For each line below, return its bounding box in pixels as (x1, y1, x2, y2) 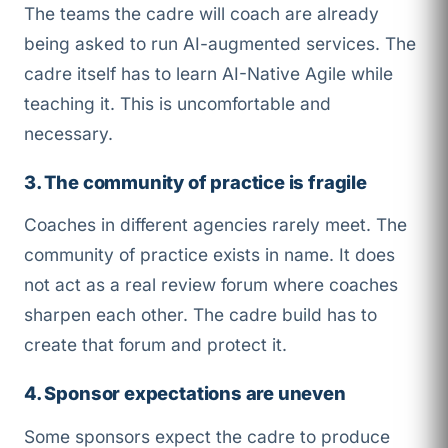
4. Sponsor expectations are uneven (24, 382, 346, 405)
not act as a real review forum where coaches (24, 274, 398, 296)
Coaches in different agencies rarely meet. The (24, 214, 407, 236)
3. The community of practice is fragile (24, 170, 367, 193)
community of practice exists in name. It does (24, 244, 395, 266)
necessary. (24, 122, 113, 144)
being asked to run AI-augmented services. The (24, 32, 416, 54)
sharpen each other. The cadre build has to (24, 304, 377, 326)
